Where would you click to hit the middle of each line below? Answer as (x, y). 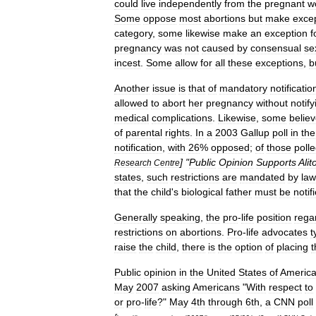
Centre (167, 163)
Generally (136, 217)
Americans (216, 287)
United (221, 272)
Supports (276, 162)
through (225, 302)
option (249, 247)
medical (132, 118)
